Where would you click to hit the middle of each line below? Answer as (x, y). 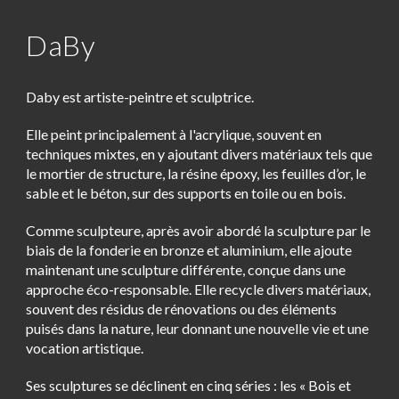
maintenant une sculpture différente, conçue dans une (186, 270)
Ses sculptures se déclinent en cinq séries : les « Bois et (189, 386)
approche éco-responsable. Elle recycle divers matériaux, (199, 289)
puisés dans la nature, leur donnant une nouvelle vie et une (198, 329)
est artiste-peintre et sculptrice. (159, 97)
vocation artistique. (85, 348)
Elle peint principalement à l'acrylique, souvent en (174, 134)
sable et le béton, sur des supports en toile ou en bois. (186, 193)
